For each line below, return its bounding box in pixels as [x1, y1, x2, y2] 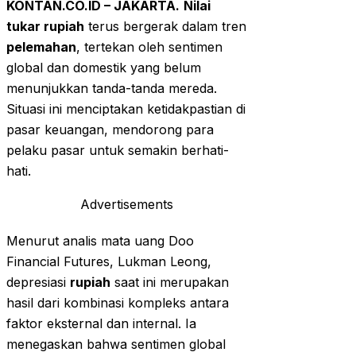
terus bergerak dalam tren [84, 18, 246, 35]
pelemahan [6, 39, 76, 56]
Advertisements [79, 196, 173, 213]
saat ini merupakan [110, 274, 229, 291]
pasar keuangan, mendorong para [6, 122, 214, 138]
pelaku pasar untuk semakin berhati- [6, 142, 229, 159]
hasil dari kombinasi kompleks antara [6, 295, 229, 311]
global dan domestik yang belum [6, 60, 201, 76]
